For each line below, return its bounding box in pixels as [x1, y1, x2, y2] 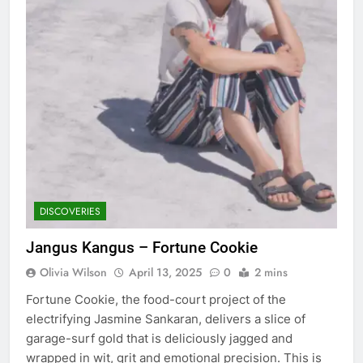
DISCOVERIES [40, 203, 100, 219]
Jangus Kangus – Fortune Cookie [26, 237, 258, 257]
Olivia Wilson [40, 263, 107, 280]
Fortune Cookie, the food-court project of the [26, 291, 286, 307]
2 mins [254, 263, 288, 280]
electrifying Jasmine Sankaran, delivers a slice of [26, 310, 305, 327]
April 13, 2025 [129, 263, 202, 280]
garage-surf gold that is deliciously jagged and [26, 330, 293, 346]
